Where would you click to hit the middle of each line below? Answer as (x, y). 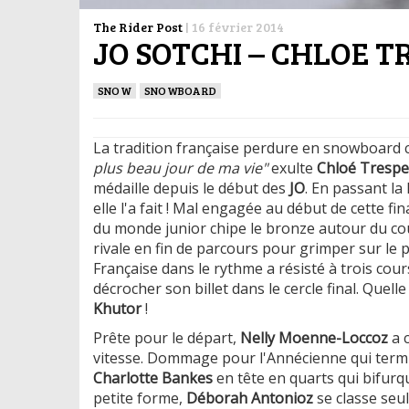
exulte (292, 168)
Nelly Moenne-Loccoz (314, 337)
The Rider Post (138, 26)
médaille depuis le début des (191, 188)
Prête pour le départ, (167, 337)
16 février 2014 (238, 26)
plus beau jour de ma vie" (180, 168)
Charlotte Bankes (153, 378)
